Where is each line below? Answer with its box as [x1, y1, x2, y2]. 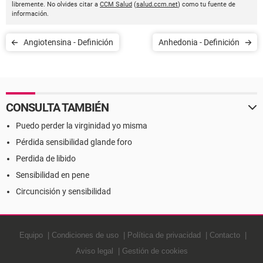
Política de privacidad [127, 231, 201, 240]
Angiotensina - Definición [23, 38, 113, 47]
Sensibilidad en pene [16, 170, 89, 180]
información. [12, 10, 49, 18]
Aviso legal [75, 247, 113, 255]
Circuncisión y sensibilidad [16, 187, 111, 196]
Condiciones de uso [51, 231, 119, 240]
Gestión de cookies [122, 247, 188, 255]
